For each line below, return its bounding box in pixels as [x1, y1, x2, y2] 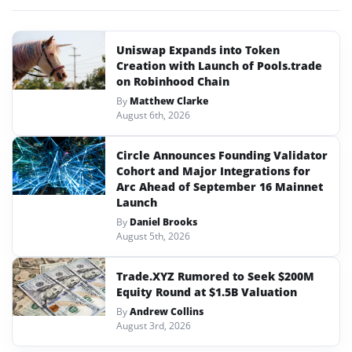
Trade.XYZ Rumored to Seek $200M [116, 269, 314, 284]
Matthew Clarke [130, 94, 208, 108]
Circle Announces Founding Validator [116, 148, 328, 163]
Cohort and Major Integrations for [116, 163, 310, 178]
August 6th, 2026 [116, 108, 190, 122]
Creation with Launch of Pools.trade [116, 58, 322, 73]
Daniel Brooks [130, 215, 197, 229]
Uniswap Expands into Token [116, 42, 280, 57]
